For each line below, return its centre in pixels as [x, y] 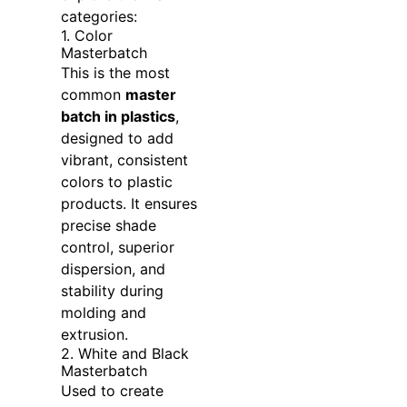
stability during [112, 291]
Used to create [112, 391]
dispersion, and [113, 269]
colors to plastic [116, 182]
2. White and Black [124, 354]
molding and [103, 313]
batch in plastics [118, 117]
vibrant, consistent [124, 160]
